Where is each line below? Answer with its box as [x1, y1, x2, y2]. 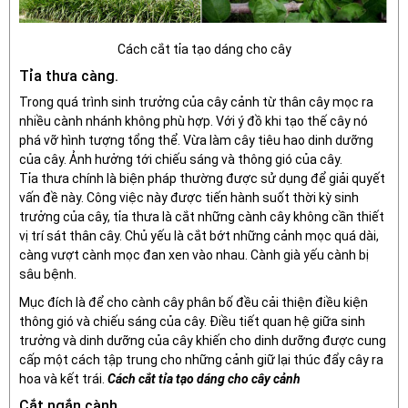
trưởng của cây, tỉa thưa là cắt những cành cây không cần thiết [19, 209, 384, 224]
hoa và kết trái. [19, 371, 107, 386]
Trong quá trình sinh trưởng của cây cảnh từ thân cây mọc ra [19, 94, 373, 109]
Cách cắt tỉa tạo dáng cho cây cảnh [107, 371, 301, 386]
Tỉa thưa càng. [19, 66, 118, 85]
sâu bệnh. [19, 266, 76, 281]
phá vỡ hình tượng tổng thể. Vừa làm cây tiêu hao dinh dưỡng [19, 132, 373, 148]
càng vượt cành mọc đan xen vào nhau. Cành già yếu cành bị [19, 247, 369, 262]
